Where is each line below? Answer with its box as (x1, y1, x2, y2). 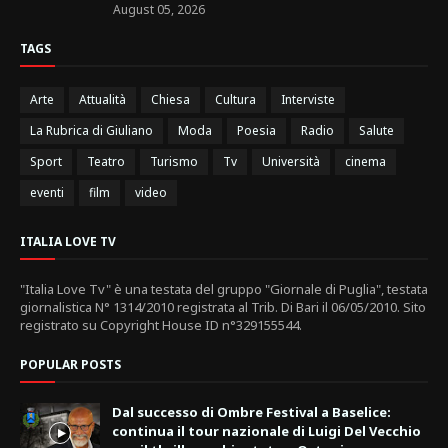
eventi (30, 184, 64, 202)
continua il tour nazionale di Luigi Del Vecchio (112, 422, 421, 441)
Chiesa (151, 91, 190, 109)
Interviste (281, 91, 335, 109)
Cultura (215, 91, 256, 109)
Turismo (150, 153, 198, 171)
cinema (345, 153, 386, 171)
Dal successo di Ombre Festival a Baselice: (112, 403, 391, 422)
